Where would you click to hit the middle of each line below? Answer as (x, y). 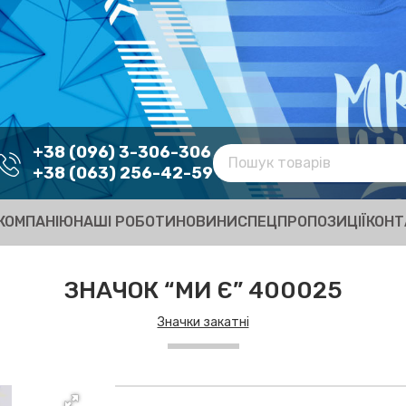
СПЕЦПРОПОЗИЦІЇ (302, 222)
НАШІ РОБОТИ (125, 222)
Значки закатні (203, 322)
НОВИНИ (207, 222)
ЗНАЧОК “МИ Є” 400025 (203, 290)
